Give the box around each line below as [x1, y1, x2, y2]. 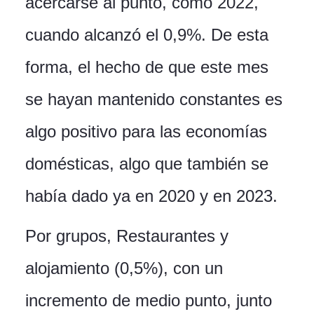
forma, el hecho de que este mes [25, 57, 268, 77]
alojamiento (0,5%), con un [25, 259, 223, 278]
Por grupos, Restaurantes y [25, 226, 228, 246]
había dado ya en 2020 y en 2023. [25, 186, 278, 206]
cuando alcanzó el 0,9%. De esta [25, 25, 268, 45]
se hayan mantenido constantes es [25, 90, 282, 109]
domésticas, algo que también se [25, 154, 268, 174]
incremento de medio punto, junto [25, 291, 272, 310]
